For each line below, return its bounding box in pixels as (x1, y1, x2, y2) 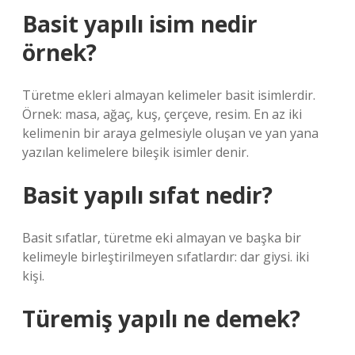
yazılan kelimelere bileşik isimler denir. (22, 143, 249, 161)
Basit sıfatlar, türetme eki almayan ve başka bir (22, 229, 301, 246)
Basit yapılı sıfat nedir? (22, 180, 273, 210)
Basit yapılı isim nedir (22, 9, 258, 39)
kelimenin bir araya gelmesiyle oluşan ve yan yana (22, 124, 319, 142)
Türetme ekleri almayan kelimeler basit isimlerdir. (22, 86, 315, 104)
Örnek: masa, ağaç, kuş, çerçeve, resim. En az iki (22, 105, 302, 123)
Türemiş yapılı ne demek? (22, 303, 300, 334)
